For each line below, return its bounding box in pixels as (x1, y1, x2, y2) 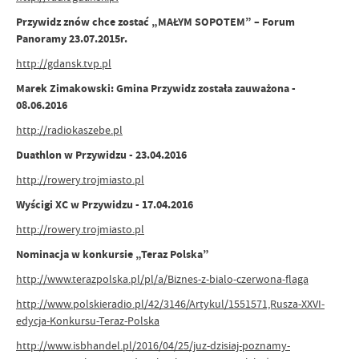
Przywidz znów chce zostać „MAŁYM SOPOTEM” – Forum (16, 14, 295, 30)
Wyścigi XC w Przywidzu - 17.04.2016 (16, 197, 193, 212)
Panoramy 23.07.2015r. (16, 31, 127, 46)
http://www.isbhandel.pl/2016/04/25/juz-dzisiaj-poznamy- (16, 338, 290, 353)
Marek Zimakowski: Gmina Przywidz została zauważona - (16, 81, 296, 96)
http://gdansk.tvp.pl (16, 56, 111, 71)
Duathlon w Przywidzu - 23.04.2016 (16, 147, 187, 163)
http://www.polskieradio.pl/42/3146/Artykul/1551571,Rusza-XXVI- (16, 296, 325, 311)
